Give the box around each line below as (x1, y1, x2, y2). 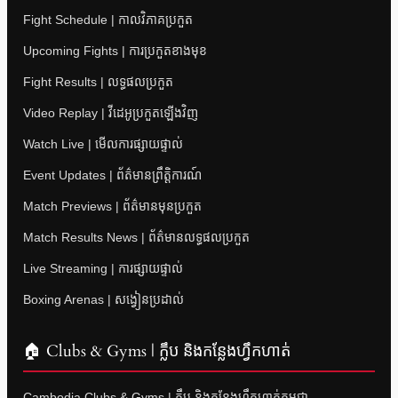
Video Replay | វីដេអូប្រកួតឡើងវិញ (23, 106, 198, 121)
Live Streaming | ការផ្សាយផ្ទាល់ (23, 261, 183, 276)
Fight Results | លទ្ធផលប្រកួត (23, 75, 173, 90)
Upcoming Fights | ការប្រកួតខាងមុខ (23, 44, 207, 59)
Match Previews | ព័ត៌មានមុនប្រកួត (23, 199, 202, 214)
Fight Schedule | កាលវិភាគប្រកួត (23, 12, 193, 28)
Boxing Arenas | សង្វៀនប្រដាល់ (23, 292, 184, 307)
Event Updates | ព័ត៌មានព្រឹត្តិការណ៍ (23, 168, 202, 183)
